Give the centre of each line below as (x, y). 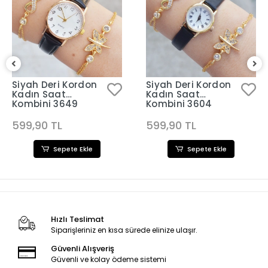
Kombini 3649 (45, 104)
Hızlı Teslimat (77, 219)
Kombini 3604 (179, 104)
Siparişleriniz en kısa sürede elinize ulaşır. (124, 230)
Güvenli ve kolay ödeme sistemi (108, 259)
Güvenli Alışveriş (82, 249)
